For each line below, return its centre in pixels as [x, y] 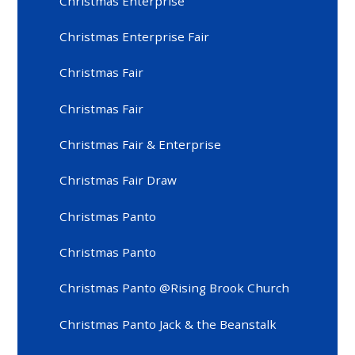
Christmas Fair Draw [118, 180]
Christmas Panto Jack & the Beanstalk [168, 324]
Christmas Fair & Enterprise [141, 144]
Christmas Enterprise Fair [135, 36]
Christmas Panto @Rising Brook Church [175, 288]
